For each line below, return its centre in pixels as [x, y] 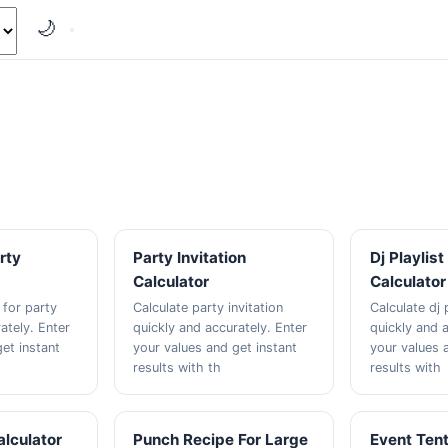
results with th [176, 367]
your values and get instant [214, 347]
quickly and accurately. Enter [219, 327]
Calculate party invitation [207, 307]
